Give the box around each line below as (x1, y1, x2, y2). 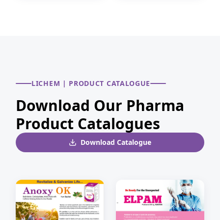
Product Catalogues (16, 113, 160, 134)
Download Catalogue (81, 137, 151, 147)
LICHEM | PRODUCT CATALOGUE (31, 78, 151, 88)
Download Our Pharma (16, 95, 184, 115)
